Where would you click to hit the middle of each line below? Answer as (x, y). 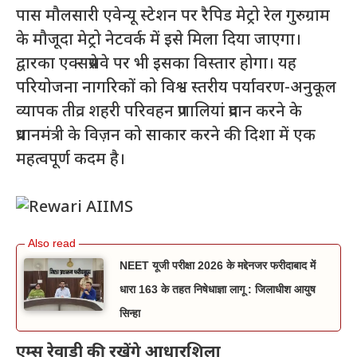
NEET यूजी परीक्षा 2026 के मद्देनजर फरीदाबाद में (218, 265)
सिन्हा (130, 313)
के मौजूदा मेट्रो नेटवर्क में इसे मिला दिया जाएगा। (159, 40)
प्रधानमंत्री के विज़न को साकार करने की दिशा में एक (166, 136)
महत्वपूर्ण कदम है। (71, 160)
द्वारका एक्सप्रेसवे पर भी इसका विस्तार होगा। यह (156, 64)
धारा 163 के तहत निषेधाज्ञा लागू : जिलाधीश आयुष (218, 289)
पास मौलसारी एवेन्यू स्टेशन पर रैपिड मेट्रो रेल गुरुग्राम (173, 16)
